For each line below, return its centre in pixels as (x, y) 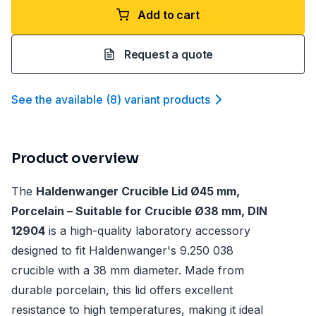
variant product (164, 99)
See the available (57, 99)
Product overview (75, 158)
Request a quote (169, 54)
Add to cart (169, 15)
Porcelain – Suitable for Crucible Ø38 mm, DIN (139, 211)
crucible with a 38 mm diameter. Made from (128, 270)
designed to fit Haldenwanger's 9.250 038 (122, 250)
